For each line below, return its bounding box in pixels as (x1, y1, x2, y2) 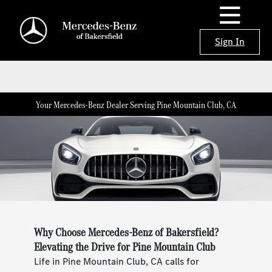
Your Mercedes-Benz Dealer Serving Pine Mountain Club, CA (36, 98, 236, 111)
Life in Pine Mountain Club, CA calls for (34, 255, 200, 268)
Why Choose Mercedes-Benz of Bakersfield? (34, 224, 219, 241)
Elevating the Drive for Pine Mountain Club (34, 239, 216, 256)
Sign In (215, 35, 245, 48)
